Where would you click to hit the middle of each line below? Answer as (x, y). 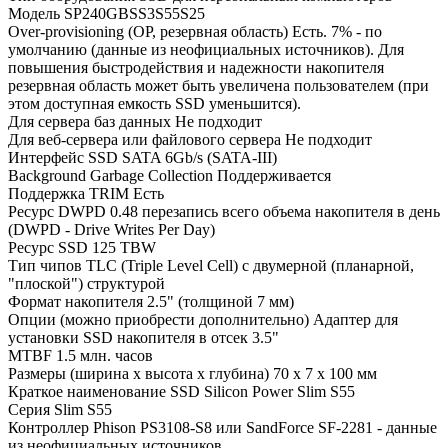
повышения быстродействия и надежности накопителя (196, 67)
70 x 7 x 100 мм (325, 373)
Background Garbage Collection (110, 175)
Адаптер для (355, 319)
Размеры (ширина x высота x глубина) (138, 373)
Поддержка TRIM (68, 193)
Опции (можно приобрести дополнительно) (158, 319)
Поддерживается (274, 175)
